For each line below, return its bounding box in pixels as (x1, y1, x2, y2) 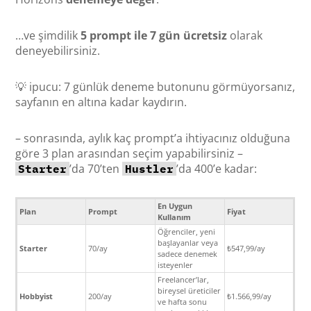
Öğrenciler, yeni (158, 226, 216, 237)
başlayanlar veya (158, 237, 219, 248)
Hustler (125, 161, 174, 176)
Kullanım (158, 211, 192, 222)
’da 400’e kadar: (176, 160, 258, 176)
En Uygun (158, 200, 193, 211)
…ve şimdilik (15, 27, 81, 43)
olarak (227, 27, 263, 43)
